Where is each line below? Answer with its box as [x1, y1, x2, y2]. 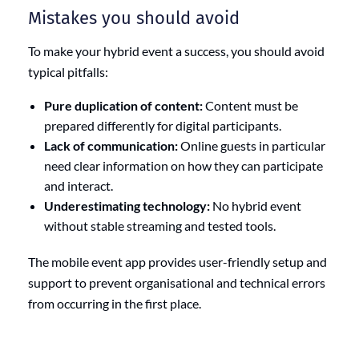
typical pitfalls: [28, 63, 108, 79]
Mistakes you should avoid [28, 6, 240, 29]
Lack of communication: [44, 137, 178, 153]
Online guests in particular [178, 137, 325, 153]
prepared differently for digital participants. [44, 117, 281, 133]
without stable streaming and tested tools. [44, 217, 276, 233]
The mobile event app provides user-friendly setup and [28, 253, 327, 269]
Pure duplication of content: [44, 97, 203, 113]
